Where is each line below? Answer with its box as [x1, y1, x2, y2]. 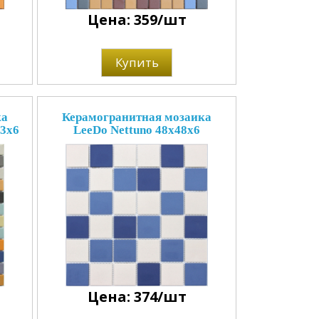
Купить [115, 54, 159, 70]
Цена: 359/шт [87, 10, 187, 29]
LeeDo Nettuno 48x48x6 [73, 123, 200, 137]
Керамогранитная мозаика [62, 110, 211, 124]
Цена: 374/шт [87, 287, 187, 306]
